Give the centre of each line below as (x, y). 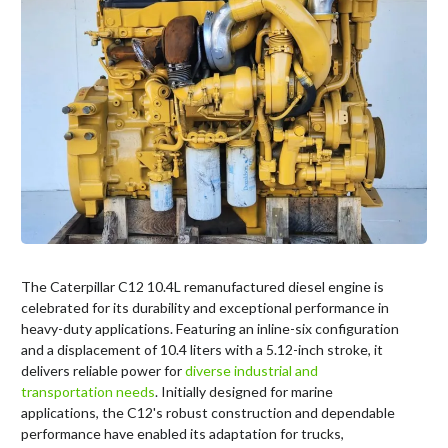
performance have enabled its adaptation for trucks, (182, 434)
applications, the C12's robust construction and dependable (208, 413)
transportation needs (88, 392)
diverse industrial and (251, 371)
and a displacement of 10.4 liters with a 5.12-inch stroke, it (202, 350)
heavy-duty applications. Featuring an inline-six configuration (210, 329)
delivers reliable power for (103, 371)
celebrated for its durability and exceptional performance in (205, 308)
